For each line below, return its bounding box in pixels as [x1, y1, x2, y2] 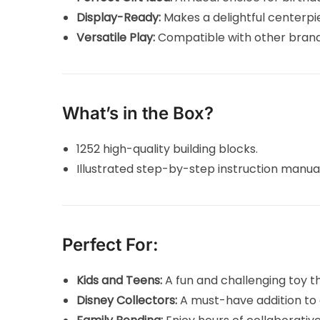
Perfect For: [62, 234, 159, 255]
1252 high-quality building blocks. [76, 140, 259, 157]
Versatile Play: [76, 29, 156, 46]
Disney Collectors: [76, 291, 178, 309]
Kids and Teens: [76, 271, 163, 289]
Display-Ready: [76, 9, 161, 26]
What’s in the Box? [62, 102, 214, 124]
